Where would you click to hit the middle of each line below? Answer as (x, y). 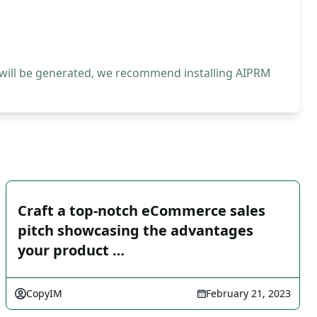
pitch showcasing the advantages (136, 230)
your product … (71, 250)
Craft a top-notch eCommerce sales (142, 211)
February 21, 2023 (248, 293)
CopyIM (44, 293)
